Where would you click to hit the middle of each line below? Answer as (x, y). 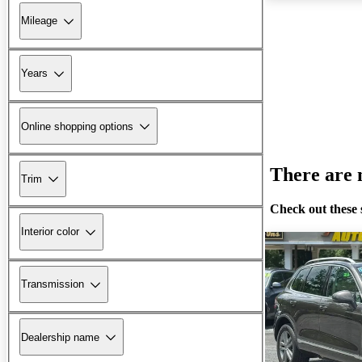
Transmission (53, 284)
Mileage (39, 21)
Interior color (50, 232)
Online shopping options (77, 126)
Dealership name (60, 337)
